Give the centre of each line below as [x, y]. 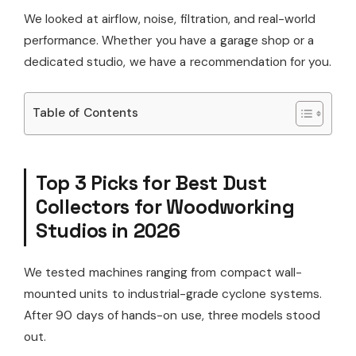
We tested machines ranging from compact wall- [163, 272]
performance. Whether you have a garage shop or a [169, 40]
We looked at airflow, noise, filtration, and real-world [170, 19]
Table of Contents [85, 113]
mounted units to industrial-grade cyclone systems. [173, 294]
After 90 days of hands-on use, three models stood [172, 315]
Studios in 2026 [108, 230]
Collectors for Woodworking [165, 207]
